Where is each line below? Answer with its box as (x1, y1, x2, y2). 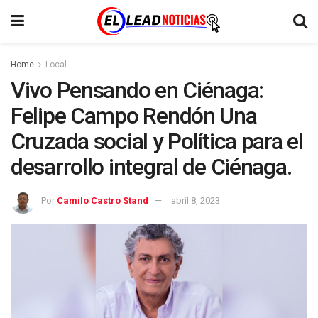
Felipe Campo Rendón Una (11, 102, 257, 129)
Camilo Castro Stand (57, 194, 148, 206)
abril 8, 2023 (171, 194, 220, 206)
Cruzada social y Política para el (11, 128, 303, 155)
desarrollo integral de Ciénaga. (11, 153, 292, 180)
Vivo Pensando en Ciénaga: (11, 77, 263, 104)
